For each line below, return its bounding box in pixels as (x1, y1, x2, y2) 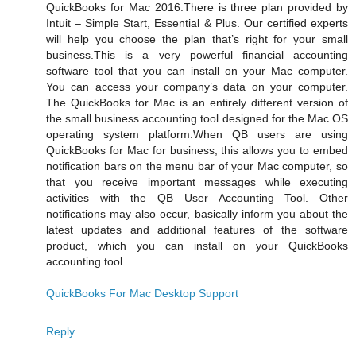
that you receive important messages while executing (46, 175, 348, 188)
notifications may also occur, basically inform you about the (46, 207, 348, 220)
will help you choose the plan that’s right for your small (46, 32, 348, 45)
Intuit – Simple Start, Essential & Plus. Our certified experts (46, 16, 348, 29)
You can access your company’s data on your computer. (46, 79, 348, 93)
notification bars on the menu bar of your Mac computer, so (46, 159, 348, 172)
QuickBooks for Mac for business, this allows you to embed (46, 143, 348, 157)
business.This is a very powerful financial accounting (46, 48, 348, 61)
